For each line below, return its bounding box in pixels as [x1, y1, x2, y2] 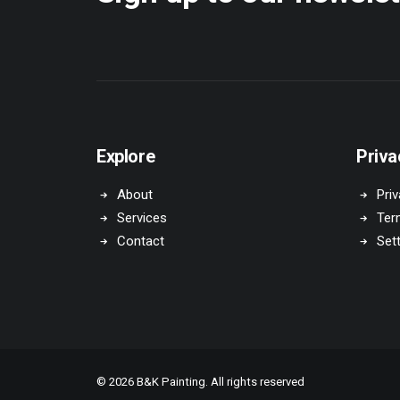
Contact [116, 233, 164, 249]
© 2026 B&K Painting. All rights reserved [96, 375, 304, 388]
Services [116, 210, 167, 226]
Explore [96, 146, 155, 167]
